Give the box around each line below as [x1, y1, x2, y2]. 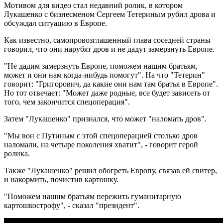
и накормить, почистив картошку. [4, 175, 118, 184]
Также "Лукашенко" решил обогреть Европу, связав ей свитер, [4, 166, 217, 175]
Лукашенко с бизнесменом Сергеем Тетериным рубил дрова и [4, 9, 216, 18]
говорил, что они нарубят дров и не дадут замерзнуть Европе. [4, 44, 215, 53]
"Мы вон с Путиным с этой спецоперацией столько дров [4, 131, 198, 140]
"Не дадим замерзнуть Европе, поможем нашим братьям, [4, 61, 198, 70]
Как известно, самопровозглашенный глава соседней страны [4, 35, 211, 44]
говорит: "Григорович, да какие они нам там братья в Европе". [4, 79, 218, 88]
